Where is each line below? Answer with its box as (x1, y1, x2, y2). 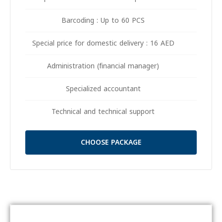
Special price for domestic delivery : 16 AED (47, 37, 189, 51)
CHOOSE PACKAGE (96, 136, 156, 150)
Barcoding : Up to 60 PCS (76, 14, 160, 28)
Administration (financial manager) (62, 59, 174, 73)
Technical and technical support (66, 105, 169, 119)
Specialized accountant (80, 82, 156, 96)
